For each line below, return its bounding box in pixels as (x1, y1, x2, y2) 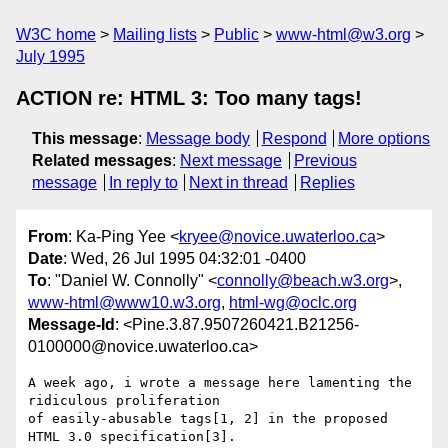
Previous (293, 152, 357, 169)
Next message (180, 152, 282, 169)
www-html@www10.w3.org (28, 294, 221, 312)
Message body (146, 130, 250, 147)
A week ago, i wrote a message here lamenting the (28, 375, 412, 391)
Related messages (32, 152, 172, 169)
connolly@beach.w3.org (217, 272, 389, 290)
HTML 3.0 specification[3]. (28, 429, 236, 445)
